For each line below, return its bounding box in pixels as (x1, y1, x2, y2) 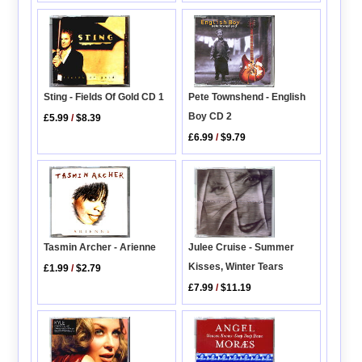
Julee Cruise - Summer (188, 241, 295, 253)
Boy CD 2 (188, 110, 233, 122)
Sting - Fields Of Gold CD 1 (44, 90, 165, 103)
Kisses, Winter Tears (188, 260, 284, 272)
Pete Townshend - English (188, 90, 306, 103)
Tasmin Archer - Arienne (44, 242, 157, 254)
